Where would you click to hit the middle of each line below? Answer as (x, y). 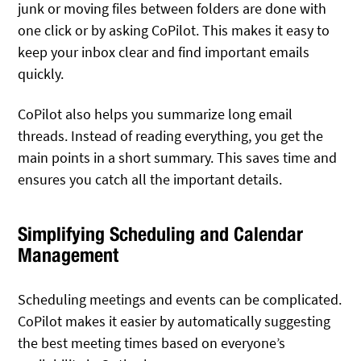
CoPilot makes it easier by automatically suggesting (174, 321)
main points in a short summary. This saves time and (178, 158)
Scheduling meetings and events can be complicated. (180, 299)
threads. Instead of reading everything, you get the (171, 136)
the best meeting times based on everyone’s (152, 342)
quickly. (41, 73)
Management (68, 254)
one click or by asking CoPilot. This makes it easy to (174, 30)
